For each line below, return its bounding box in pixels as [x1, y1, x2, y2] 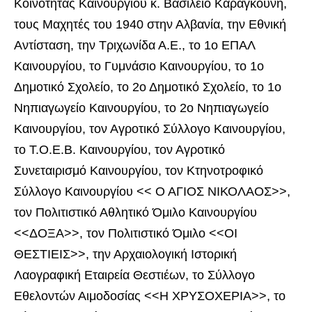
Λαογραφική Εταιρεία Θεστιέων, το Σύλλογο [14, 267, 255, 282]
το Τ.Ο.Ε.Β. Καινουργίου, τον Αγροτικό [14, 142, 225, 157]
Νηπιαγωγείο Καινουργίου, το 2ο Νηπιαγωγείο [14, 100, 269, 115]
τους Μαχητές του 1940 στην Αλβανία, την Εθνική [14, 17, 286, 31]
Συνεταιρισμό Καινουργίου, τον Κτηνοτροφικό [14, 163, 263, 178]
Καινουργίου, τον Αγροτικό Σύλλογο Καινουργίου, [14, 121, 286, 136]
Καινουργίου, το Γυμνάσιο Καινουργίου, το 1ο [14, 58, 264, 73]
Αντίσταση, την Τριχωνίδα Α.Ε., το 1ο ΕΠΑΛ [14, 38, 255, 52]
